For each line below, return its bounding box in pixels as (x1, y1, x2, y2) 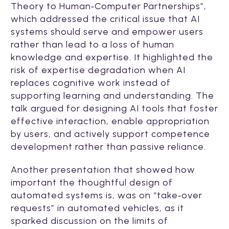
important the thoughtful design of (11, 176, 173, 188)
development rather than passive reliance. (11, 141, 206, 152)
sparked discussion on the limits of (11, 215, 168, 226)
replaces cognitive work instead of (11, 77, 171, 88)
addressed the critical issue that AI (40, 13, 200, 25)
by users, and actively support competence (11, 128, 210, 140)
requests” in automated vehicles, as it (11, 202, 184, 214)
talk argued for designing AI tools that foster (11, 102, 218, 114)
